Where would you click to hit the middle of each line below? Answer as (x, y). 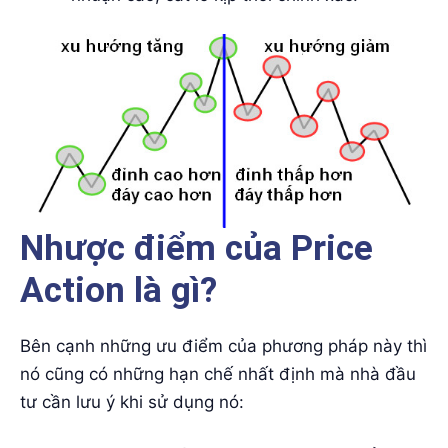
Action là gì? (118, 291)
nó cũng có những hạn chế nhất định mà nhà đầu (218, 374)
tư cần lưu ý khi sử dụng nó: (132, 402)
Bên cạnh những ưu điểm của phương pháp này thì (223, 346)
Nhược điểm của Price (196, 249)
